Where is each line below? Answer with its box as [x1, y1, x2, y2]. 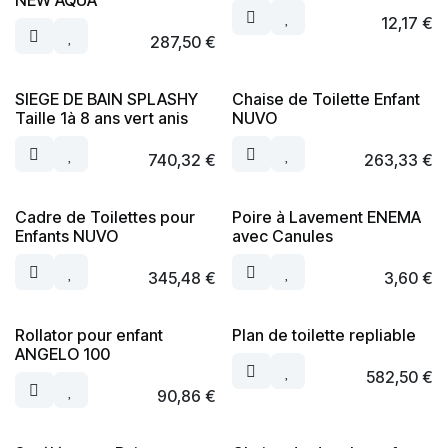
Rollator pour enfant [15, 325, 163, 345]
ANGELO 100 [15, 344, 110, 364]
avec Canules [231, 226, 333, 246]
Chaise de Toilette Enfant [231, 89, 420, 109]
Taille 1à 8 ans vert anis [15, 108, 188, 128]
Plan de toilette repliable [231, 325, 416, 345]
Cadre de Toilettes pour [15, 207, 195, 227]
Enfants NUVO [15, 226, 118, 246]
